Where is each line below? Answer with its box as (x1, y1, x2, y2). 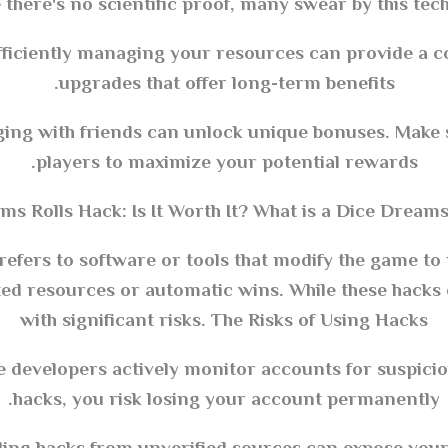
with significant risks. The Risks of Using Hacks (20, 306, 428, 336)
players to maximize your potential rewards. (35, 148, 418, 178)
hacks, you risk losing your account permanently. (13, 385, 440, 415)
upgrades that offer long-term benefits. (58, 69, 395, 99)
